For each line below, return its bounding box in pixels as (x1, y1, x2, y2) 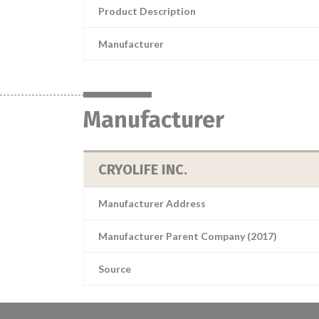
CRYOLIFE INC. (98, 161, 187, 178)
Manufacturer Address (98, 197, 206, 209)
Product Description (98, 5, 196, 17)
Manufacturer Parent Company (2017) (98, 230, 277, 242)
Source (98, 263, 131, 275)
